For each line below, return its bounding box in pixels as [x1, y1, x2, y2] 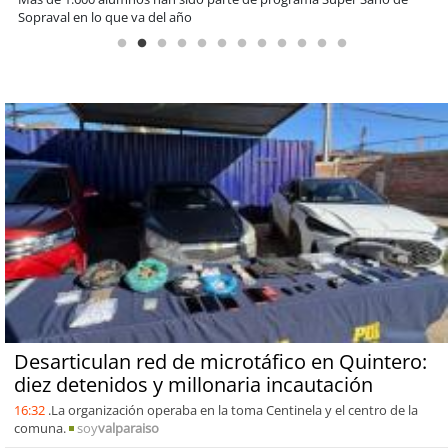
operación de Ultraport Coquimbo [18, 7, 221, 26]
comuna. [13, 418, 66, 437]
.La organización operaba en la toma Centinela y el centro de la [47, 400, 418, 419]
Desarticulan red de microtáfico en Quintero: [13, 347, 427, 375]
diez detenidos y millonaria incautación [13, 370, 373, 398]
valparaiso [97, 418, 159, 437]
